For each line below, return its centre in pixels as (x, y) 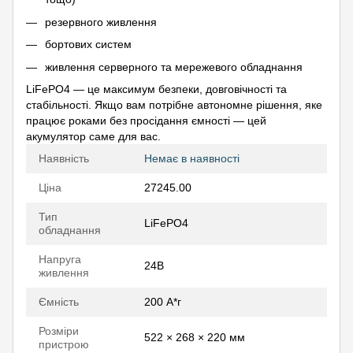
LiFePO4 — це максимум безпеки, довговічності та (156, 89)
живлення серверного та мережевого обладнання (174, 67)
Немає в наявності (192, 158)
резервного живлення (101, 22)
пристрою (64, 344)
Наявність (64, 158)
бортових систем (88, 45)
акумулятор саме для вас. (93, 136)
